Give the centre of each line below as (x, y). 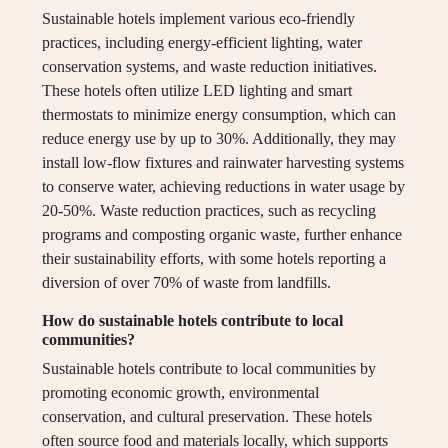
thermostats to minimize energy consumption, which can (219, 115)
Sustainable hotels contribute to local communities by (209, 369)
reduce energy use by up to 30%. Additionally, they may (219, 139)
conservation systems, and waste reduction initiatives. (209, 67)
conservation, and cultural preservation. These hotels (207, 417)
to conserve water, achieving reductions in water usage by (223, 187)
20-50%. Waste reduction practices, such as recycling (209, 211)
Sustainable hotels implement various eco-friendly (198, 19)
